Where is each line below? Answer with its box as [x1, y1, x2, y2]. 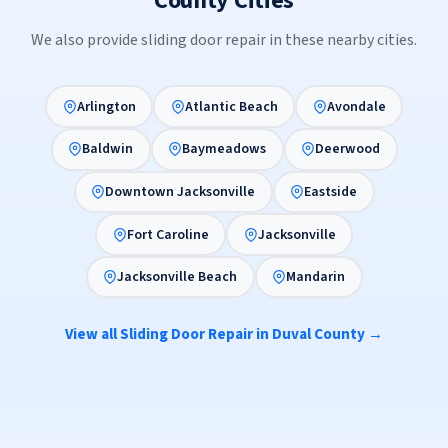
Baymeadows [182, 139, 266, 160]
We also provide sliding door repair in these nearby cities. [31, 29, 417, 52]
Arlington [76, 96, 136, 117]
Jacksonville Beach [117, 267, 237, 288]
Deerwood [315, 139, 380, 160]
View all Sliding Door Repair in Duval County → [65, 323, 383, 346]
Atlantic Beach [184, 96, 278, 117]
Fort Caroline [126, 224, 209, 245]
